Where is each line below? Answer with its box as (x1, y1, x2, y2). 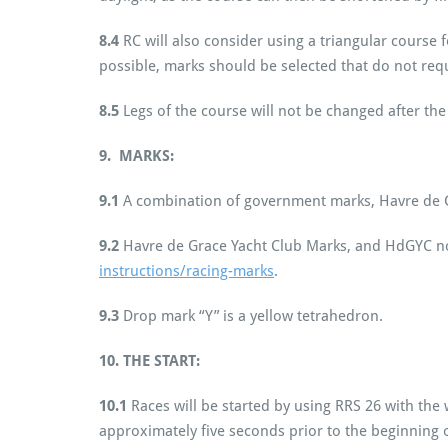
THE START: (123, 351, 200, 370)
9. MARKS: (99, 146, 174, 165)
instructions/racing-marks (99, 261, 274, 280)
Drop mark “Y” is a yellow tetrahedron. (119, 306, 383, 325)
